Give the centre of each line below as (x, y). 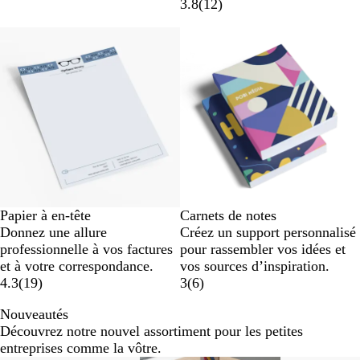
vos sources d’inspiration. (255, 266)
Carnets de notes (228, 216)
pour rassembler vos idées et (263, 250)
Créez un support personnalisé (268, 233)
